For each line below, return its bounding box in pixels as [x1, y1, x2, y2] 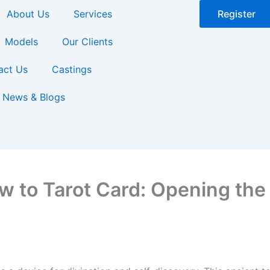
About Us [7, 8, 49, 20]
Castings [52, 63, 92, 75]
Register [217, 8, 256, 20]
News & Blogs [2, 91, 65, 103]
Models [5, 36, 38, 48]
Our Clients [62, 36, 113, 48]
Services [74, 8, 112, 20]
